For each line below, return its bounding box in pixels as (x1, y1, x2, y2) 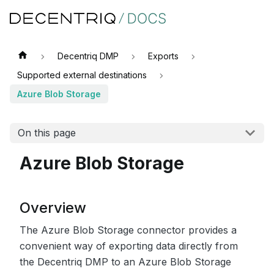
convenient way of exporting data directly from (20, 239, 238, 252)
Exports (147, 51, 179, 61)
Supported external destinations (17, 70, 147, 80)
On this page (17, 127, 76, 139)
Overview (20, 198, 86, 217)
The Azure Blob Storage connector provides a (20, 223, 237, 236)
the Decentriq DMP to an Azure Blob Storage (20, 255, 231, 268)
